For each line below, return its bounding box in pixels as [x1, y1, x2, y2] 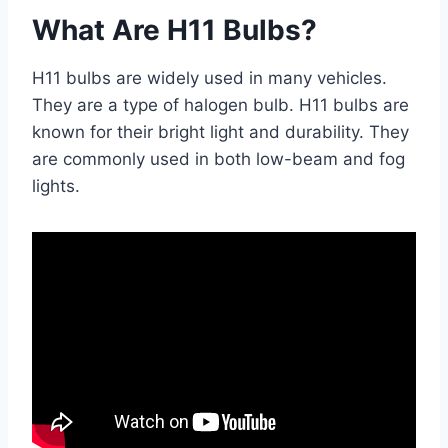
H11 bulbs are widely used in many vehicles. [32, 68, 387, 89]
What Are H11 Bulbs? [32, 13, 317, 48]
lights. [32, 176, 80, 197]
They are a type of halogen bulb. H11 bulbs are [32, 95, 409, 116]
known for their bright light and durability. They [32, 122, 409, 143]
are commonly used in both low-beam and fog [32, 149, 405, 170]
